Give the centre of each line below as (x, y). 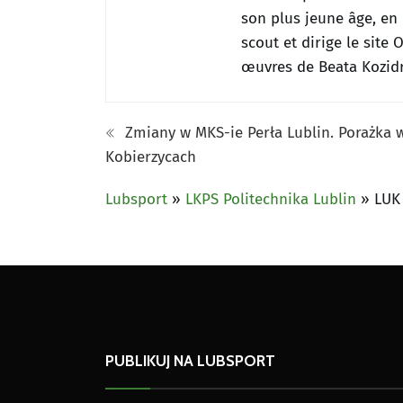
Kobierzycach (151, 157)
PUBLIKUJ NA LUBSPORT (190, 360)
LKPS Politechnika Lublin (271, 199)
